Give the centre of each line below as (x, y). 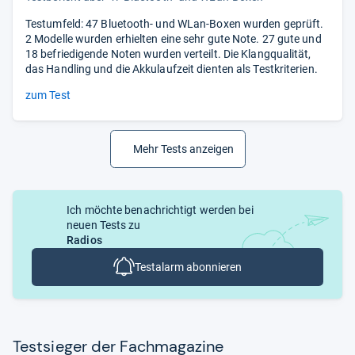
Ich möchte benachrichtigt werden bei (160, 210)
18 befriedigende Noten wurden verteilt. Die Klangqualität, (168, 53)
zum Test (48, 95)
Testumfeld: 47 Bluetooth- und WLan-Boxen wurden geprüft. (175, 23)
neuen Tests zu (104, 225)
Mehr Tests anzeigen (183, 149)
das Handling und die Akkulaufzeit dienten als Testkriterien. (172, 69)
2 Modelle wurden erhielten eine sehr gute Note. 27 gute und (174, 38)
